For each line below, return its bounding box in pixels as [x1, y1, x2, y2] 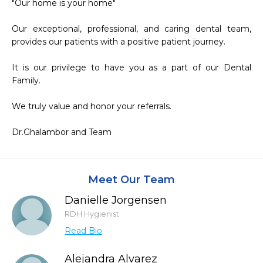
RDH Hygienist [65, 209, 119, 218]
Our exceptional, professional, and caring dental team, [12, 23, 251, 34]
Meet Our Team [88, 173, 175, 186]
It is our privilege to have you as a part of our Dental [12, 62, 251, 73]
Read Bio [65, 225, 102, 236]
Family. [12, 75, 41, 86]
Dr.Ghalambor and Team [12, 127, 112, 137]
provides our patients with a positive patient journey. [12, 36, 225, 47]
